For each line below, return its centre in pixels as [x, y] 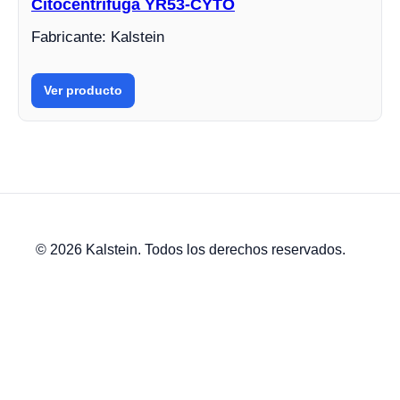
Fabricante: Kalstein [98, 37]
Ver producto [83, 91]
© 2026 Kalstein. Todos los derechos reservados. [191, 250]
